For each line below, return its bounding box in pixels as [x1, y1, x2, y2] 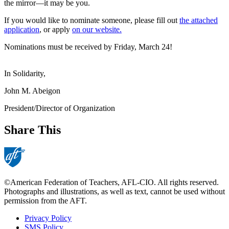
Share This [4, 123, 61, 137]
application [4, 25, 39, 34]
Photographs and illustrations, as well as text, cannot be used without [4, 187, 225, 196]
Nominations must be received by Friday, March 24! [4, 42, 172, 52]
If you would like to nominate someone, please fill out [4, 16, 179, 25]
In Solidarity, [4, 69, 45, 78]
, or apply [39, 25, 72, 34]
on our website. [72, 25, 122, 34]
